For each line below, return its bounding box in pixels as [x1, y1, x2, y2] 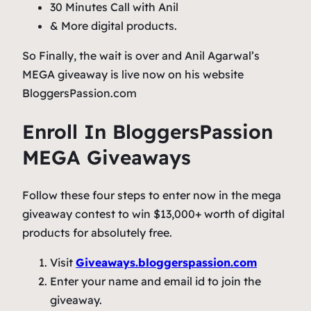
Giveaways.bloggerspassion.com [76, 255, 257, 270]
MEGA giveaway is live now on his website [22, 67, 244, 81]
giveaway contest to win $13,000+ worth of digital [22, 207, 285, 221]
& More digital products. [50, 18, 177, 33]
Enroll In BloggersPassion [22, 119, 273, 144]
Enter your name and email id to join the [50, 274, 261, 289]
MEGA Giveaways [22, 145, 191, 170]
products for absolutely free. [22, 226, 172, 240]
